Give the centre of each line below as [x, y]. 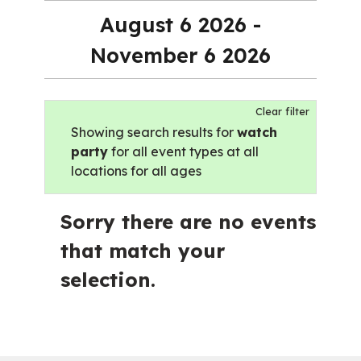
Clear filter [282, 111]
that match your [143, 250]
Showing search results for [154, 132]
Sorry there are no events [188, 221]
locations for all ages [136, 170]
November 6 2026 [180, 54]
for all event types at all [183, 151]
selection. [108, 279]
